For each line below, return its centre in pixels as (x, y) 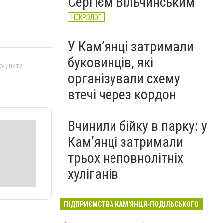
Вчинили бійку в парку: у (137, 126)
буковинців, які (111, 62)
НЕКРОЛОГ (86, 17)
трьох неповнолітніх (125, 158)
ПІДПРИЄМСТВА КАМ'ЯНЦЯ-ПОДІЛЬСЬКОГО (131, 204)
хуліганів (93, 174)
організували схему (124, 78)
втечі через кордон (122, 94)
